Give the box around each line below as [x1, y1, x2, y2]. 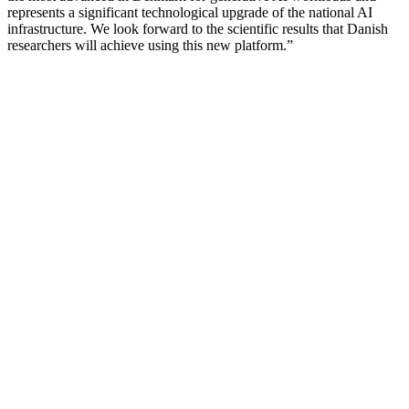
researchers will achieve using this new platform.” [7, 37, 293, 54]
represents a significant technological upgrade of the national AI [7, 5, 372, 21]
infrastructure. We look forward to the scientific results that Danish [7, 21, 388, 37]
